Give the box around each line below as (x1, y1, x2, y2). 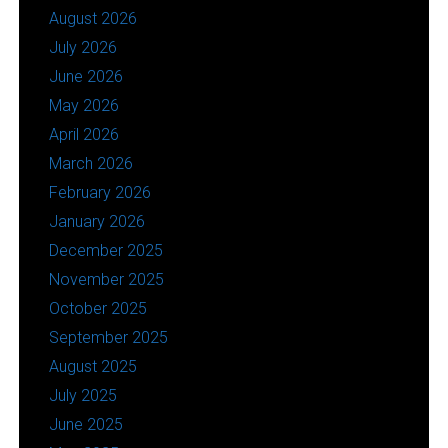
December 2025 (48, 240, 163, 260)
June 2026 (48, 66, 123, 86)
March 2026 (48, 153, 133, 173)
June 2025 (48, 414, 123, 434)
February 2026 (48, 182, 151, 202)
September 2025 (48, 327, 168, 347)
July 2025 (48, 385, 117, 405)
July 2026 (48, 37, 117, 57)
